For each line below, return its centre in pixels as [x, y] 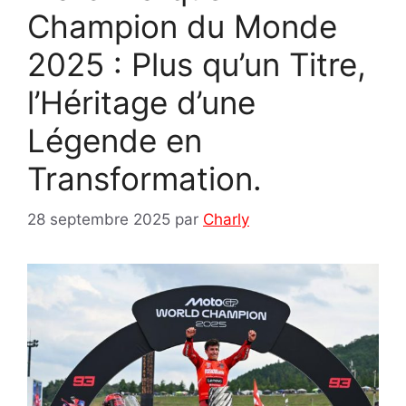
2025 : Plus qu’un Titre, [197, 65]
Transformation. [145, 179]
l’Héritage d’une [141, 103]
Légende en [115, 141]
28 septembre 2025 [99, 219]
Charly [226, 219]
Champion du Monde [182, 27]
